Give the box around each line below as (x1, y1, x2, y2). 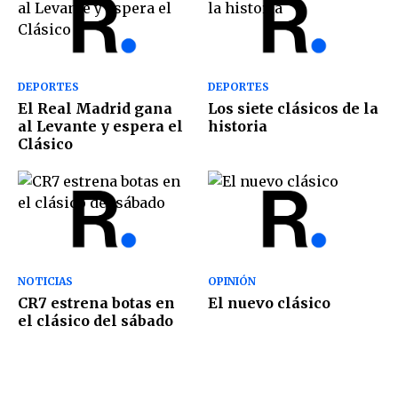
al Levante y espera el (18, 117, 183, 136)
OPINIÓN (208, 274, 256, 288)
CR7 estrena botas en (18, 293, 175, 312)
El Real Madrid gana (18, 99, 172, 118)
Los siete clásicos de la (208, 99, 378, 118)
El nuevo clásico (208, 293, 330, 312)
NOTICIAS (18, 274, 73, 288)
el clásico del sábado (18, 311, 173, 330)
